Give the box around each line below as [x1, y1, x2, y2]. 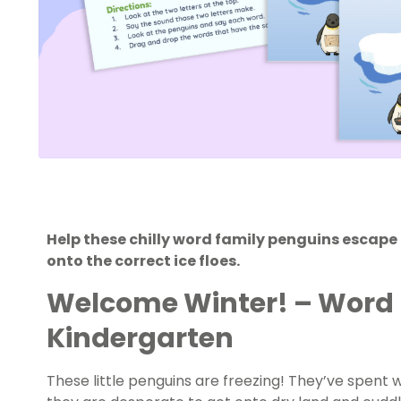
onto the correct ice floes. [47, 251, 240, 272]
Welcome [47, 285, 183, 323]
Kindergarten [47, 320, 234, 358]
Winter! [183, 285, 288, 323]
